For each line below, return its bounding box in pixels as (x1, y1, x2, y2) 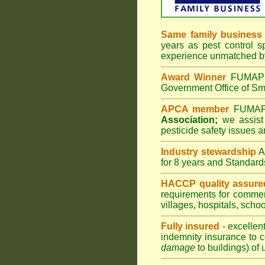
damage (161, 243, 195, 253)
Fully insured (161, 221, 220, 231)
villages (161, 200, 193, 210)
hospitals (198, 200, 236, 210)
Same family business (161, 30, 263, 40)
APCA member (161, 104, 230, 114)
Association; (161, 115, 218, 125)
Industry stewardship (161, 147, 257, 157)
